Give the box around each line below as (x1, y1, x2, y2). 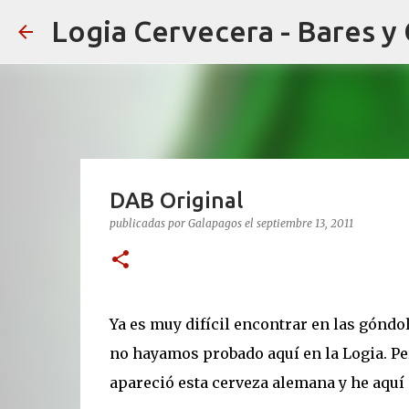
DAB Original (109, 188, 243, 213)
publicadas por (109, 216, 188, 230)
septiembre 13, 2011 (256, 216, 353, 230)
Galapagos (187, 216, 242, 230)
